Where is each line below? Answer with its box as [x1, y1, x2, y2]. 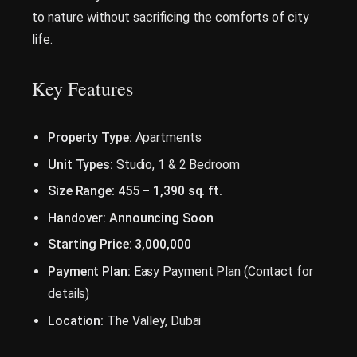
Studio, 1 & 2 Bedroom [112, 156, 240, 172]
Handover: [48, 210, 107, 226]
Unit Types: [48, 156, 113, 172]
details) [48, 285, 90, 301]
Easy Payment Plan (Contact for [130, 263, 313, 279]
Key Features [32, 76, 133, 101]
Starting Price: [48, 237, 132, 253]
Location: [48, 312, 104, 328]
